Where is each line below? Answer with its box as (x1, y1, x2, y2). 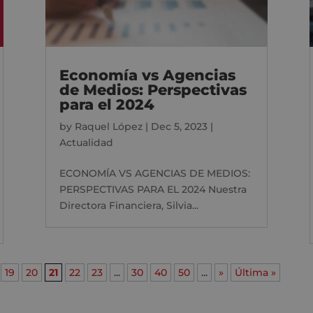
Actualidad (59, 136, 113, 149)
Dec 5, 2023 (150, 119, 208, 133)
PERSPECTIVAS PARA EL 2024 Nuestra (59, 182, 247, 196)
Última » (235, 265, 277, 279)
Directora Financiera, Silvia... (59, 198, 198, 212)
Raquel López (74, 119, 143, 133)
